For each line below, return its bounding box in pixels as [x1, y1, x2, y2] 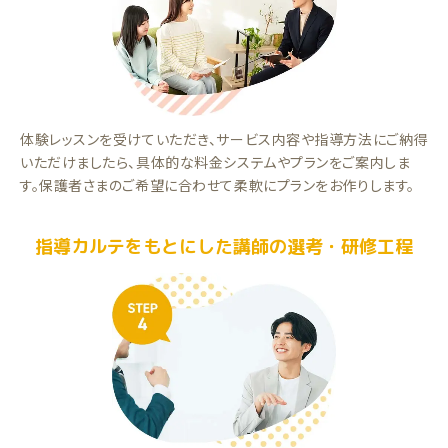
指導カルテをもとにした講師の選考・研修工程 [35, 234, 413, 260]
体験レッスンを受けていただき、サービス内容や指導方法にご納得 [20, 129, 428, 150]
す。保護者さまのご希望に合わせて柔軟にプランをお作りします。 [20, 175, 415, 196]
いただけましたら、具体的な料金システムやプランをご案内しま [20, 152, 411, 173]
